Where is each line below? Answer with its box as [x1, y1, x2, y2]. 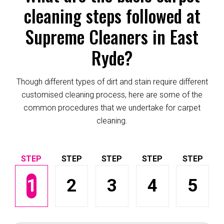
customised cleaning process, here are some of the [21, 89, 202, 99]
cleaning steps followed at [23, 2, 200, 28]
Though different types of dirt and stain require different [16, 76, 208, 86]
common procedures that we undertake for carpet [23, 102, 200, 112]
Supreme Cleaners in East [25, 23, 198, 49]
